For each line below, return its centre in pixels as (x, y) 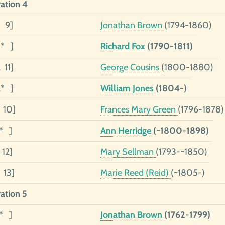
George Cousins (131, 67)
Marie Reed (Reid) (135, 173)
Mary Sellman (128, 152)
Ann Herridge (127, 131)
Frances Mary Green (139, 109)
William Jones (128, 88)
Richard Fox (124, 46)
